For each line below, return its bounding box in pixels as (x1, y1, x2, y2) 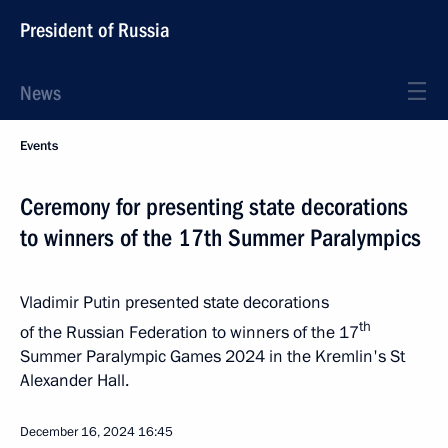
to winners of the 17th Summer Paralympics (20, 224, 421, 252)
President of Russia (20, 18, 170, 42)
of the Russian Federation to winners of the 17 (20, 320, 359, 344)
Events (20, 137, 58, 155)
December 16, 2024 (20, 422, 135, 441)
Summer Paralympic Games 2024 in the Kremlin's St (20, 344, 405, 368)
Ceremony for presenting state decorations (20, 193, 408, 221)
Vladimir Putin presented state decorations (20, 291, 329, 314)
